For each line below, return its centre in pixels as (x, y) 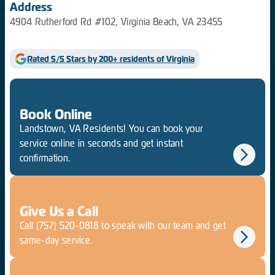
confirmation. (45, 158)
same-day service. (56, 241)
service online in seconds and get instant (102, 144)
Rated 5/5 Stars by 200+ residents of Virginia (111, 59)
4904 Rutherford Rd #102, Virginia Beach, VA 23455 (116, 22)
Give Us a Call (59, 212)
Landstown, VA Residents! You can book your (111, 129)
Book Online (56, 115)
